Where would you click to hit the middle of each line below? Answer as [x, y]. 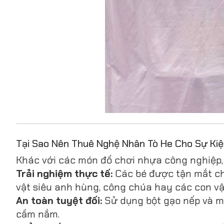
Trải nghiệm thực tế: [64, 174]
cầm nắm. [38, 214]
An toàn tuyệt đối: [59, 201]
